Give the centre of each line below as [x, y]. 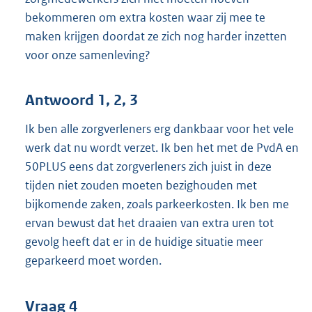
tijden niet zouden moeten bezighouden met [141, 186]
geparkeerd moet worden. [93, 261]
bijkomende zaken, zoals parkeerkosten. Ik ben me [157, 204]
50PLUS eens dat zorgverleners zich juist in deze [148, 167]
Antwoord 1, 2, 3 [81, 101]
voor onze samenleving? [88, 55]
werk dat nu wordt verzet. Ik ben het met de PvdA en [162, 148]
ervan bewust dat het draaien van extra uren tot [149, 223]
